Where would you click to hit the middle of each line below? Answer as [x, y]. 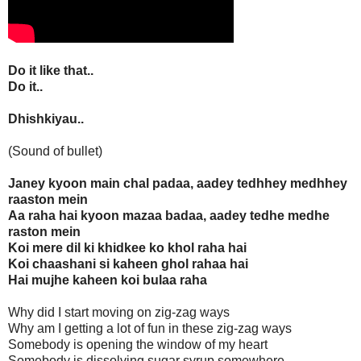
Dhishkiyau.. [46, 119]
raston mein [44, 232]
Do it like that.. [51, 71]
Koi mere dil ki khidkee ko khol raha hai [127, 248]
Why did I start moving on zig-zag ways [119, 313]
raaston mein [48, 200]
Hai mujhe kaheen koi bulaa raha [108, 280]
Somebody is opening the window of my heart [138, 345]
